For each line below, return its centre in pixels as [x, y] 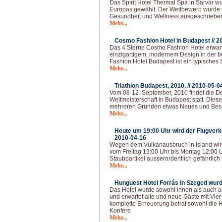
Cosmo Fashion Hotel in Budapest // [165, 41]
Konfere [120, 211]
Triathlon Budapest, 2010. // [153, 86]
